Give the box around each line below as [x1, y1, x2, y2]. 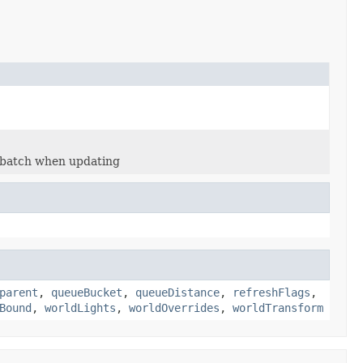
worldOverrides [129, 301, 220, 314]
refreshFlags [233, 285, 310, 299]
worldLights [45, 301, 116, 314]
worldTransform [233, 301, 323, 314]
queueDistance [135, 285, 220, 299]
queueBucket [51, 285, 122, 299]
